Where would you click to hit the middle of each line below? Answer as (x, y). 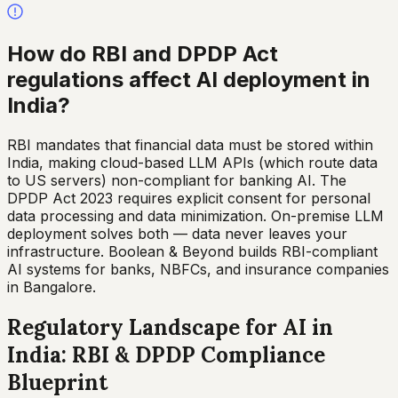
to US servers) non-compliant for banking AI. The (177, 180)
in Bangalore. (52, 287)
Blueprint (57, 382)
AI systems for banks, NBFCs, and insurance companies (198, 269)
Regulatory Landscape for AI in (170, 327)
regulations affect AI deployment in (189, 79)
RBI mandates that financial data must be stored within (190, 144)
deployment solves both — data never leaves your (177, 233)
